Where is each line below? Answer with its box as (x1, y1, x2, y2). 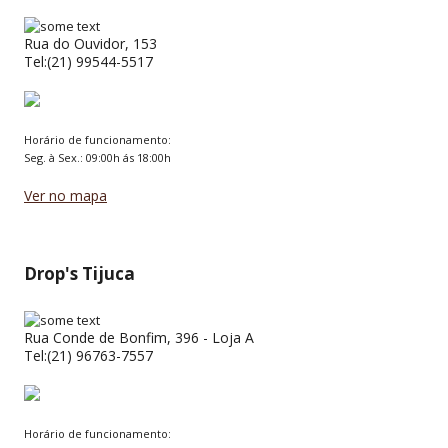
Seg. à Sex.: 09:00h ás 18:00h (24, 150, 171, 165)
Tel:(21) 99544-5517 (24, 52, 153, 71)
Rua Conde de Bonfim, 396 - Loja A (24, 328, 254, 347)
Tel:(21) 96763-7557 (24, 346, 153, 365)
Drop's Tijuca (24, 262, 135, 285)
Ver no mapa (24, 186, 107, 205)
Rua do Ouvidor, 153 (24, 34, 157, 53)
